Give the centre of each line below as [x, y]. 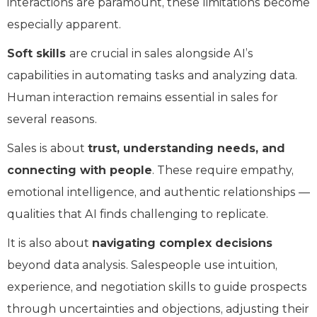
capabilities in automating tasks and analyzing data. [152, 75]
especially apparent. [64, 24]
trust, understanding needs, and [186, 148]
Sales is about [47, 148]
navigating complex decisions [182, 243]
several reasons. [52, 119]
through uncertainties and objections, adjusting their [158, 309]
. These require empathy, [223, 170]
